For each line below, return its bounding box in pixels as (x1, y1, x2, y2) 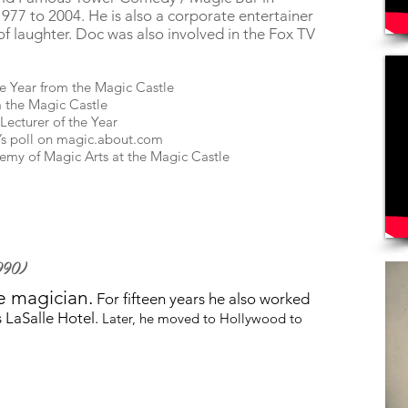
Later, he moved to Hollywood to (98, 310, 302, 327)
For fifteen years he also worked (97, 290, 310, 308)
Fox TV (269, 25, 315, 43)
